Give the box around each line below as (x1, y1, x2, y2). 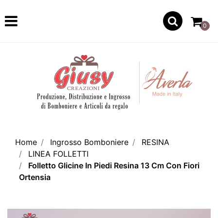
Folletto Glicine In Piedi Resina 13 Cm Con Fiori (28, 160, 200, 170)
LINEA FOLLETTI (28, 148, 89, 159)
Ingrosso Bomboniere (50, 137, 128, 147)
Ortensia (19, 172, 51, 182)
